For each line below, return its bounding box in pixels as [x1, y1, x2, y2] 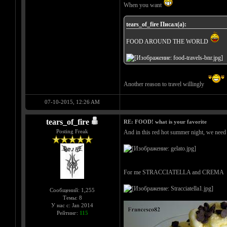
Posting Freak [56, 128, 88, 135]
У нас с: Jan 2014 [51, 202, 93, 209]
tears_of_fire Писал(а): [126, 21, 186, 28]
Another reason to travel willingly [123, 81, 206, 88]
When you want [123, 2, 163, 9]
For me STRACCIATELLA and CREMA [123, 169, 225, 176]
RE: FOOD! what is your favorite [123, 119, 207, 125]
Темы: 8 [62, 195, 82, 201]
